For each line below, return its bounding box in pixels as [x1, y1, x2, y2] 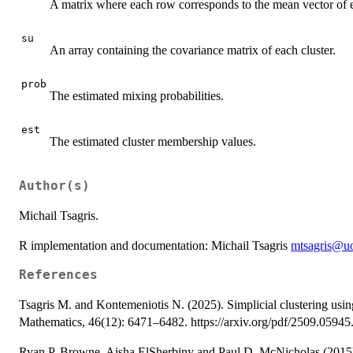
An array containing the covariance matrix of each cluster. [50, 43, 336, 57]
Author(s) [19, 178, 90, 193]
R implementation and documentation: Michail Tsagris [19, 238, 291, 252]
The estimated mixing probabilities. [50, 89, 224, 102]
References [19, 267, 98, 282]
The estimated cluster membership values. [50, 135, 256, 148]
